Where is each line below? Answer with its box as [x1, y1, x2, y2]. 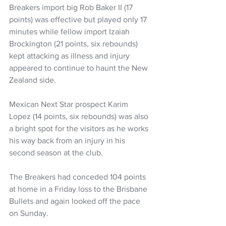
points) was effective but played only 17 [9, 15, 149, 24]
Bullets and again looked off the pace [9, 197, 142, 206]
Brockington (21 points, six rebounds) [9, 39, 140, 48]
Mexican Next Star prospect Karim [9, 100, 130, 109]
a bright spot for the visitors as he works [9, 124, 150, 133]
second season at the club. [9, 148, 103, 157]
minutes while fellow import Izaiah [9, 27, 132, 36]
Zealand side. [9, 76, 56, 85]
